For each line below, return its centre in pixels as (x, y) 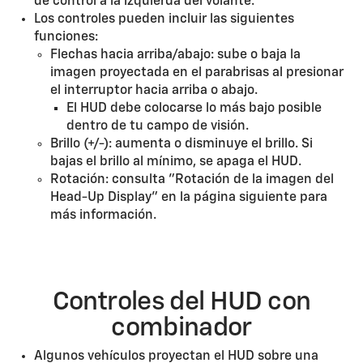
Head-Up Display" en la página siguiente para (188, 198)
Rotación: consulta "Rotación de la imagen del (192, 180)
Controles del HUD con (181, 302)
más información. (103, 216)
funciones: (66, 37)
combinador (181, 328)
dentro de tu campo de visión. (157, 126)
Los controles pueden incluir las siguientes (164, 19)
